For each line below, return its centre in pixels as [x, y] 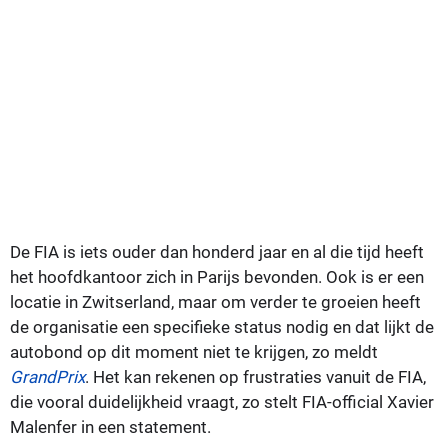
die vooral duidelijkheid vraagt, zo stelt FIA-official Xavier [222, 401]
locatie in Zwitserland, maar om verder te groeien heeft [215, 301]
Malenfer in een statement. [110, 426]
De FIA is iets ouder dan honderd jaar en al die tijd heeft [217, 251]
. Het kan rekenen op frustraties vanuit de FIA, [255, 376]
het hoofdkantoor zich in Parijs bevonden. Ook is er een [217, 276]
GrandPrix [47, 376]
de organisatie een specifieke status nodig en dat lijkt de [222, 326]
